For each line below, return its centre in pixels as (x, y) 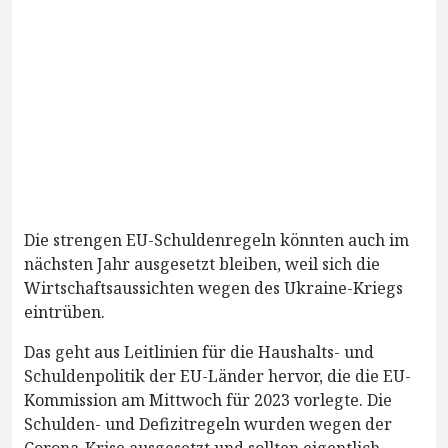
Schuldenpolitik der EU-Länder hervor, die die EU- (217, 375)
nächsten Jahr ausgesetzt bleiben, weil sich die (202, 263)
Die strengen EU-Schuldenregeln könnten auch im (216, 239)
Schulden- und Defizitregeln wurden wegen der (208, 423)
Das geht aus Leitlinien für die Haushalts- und (199, 351)
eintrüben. (64, 311)
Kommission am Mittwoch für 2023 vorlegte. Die (208, 399)
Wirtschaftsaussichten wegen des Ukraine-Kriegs (213, 287)
